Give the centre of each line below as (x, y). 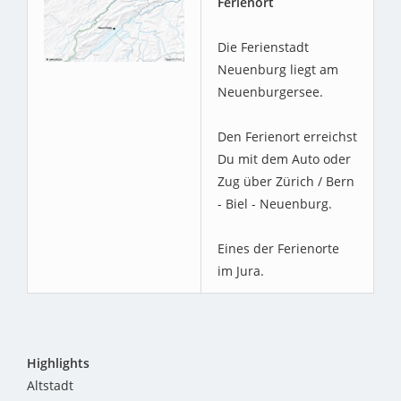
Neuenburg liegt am (278, 69)
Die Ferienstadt (263, 47)
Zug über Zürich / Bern (286, 181)
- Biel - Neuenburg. (275, 203)
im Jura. (241, 270)
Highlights (58, 363)
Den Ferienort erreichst (287, 136)
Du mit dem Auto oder (284, 158)
